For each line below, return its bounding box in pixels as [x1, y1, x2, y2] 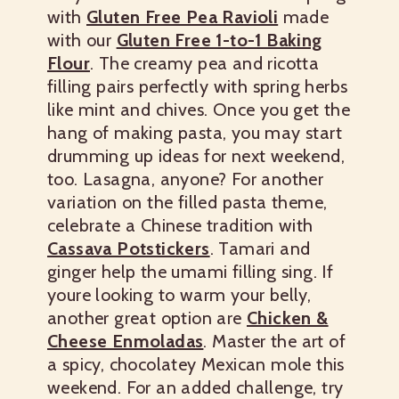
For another [231, 168, 324, 191]
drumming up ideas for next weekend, [47, 145, 345, 167]
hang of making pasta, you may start [47, 122, 342, 144]
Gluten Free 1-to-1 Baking [116, 29, 322, 52]
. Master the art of [203, 330, 346, 353]
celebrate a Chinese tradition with [47, 215, 313, 237]
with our [47, 29, 117, 52]
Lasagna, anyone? [83, 168, 227, 191]
